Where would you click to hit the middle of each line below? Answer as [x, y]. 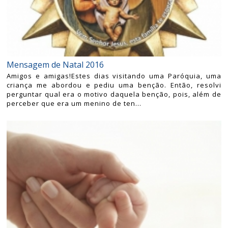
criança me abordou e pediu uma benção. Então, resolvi [114, 85]
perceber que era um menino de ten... [74, 103]
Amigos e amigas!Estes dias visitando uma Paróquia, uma [114, 76]
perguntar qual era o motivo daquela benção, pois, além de [114, 94]
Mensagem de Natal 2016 [55, 64]
